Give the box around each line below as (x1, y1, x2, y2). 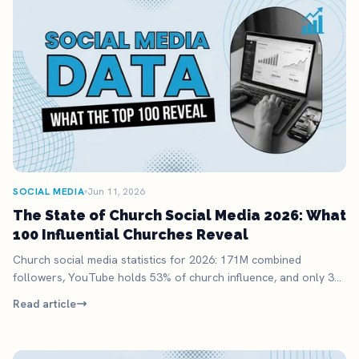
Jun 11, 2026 (87, 185, 146, 199)
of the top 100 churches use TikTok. (13, 288, 201, 303)
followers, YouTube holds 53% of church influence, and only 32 (13, 270, 341, 285)
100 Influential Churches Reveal (13, 226, 248, 244)
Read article (13, 296, 76, 312)
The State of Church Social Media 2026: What (13, 207, 346, 224)
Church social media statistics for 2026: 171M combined (13, 252, 301, 268)
